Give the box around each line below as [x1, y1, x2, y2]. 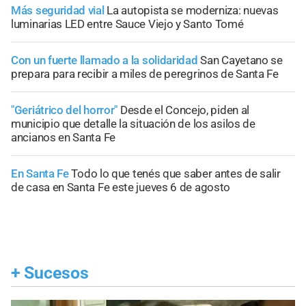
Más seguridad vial [11, 3, 105, 18]
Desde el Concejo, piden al [120, 103, 250, 117]
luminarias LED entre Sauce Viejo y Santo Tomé [11, 17, 244, 31]
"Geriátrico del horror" [11, 103, 118, 117]
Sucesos [24, 262, 89, 283]
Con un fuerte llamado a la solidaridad [11, 53, 198, 68]
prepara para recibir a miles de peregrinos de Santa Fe [11, 67, 279, 81]
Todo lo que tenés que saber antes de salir [71, 167, 281, 181]
